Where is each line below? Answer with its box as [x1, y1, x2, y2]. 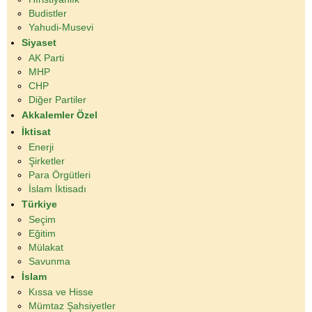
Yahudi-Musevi [29, 22, 93, 33]
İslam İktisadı [29, 183, 86, 195]
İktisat [22, 126, 51, 138]
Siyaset [22, 37, 56, 49]
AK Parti [29, 52, 64, 64]
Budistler [29, 8, 67, 19]
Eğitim [29, 228, 56, 240]
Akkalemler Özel [22, 109, 97, 121]
